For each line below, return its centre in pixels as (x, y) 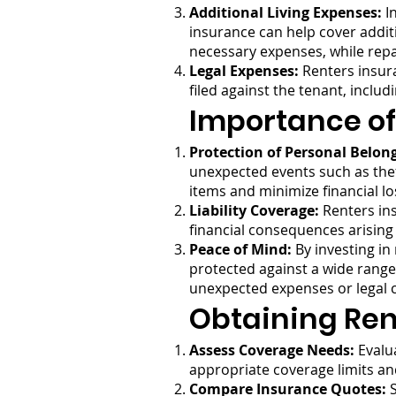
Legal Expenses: (244, 71)
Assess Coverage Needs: (272, 350)
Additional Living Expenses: (286, 12)
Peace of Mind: (240, 249)
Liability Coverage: (254, 210)
